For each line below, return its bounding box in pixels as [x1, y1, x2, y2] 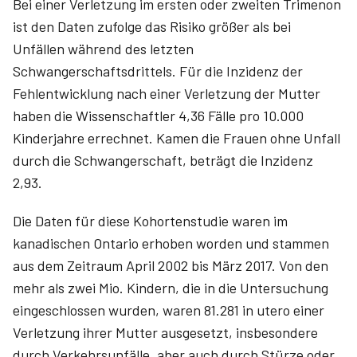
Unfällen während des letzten [13, 40, 194, 57]
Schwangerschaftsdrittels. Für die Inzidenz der [13, 62, 303, 80]
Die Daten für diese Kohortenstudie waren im [13, 212, 288, 229]
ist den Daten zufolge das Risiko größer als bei [13, 18, 291, 35]
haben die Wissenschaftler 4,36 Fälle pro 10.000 [13, 107, 304, 124]
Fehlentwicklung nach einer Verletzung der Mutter [13, 84, 320, 102]
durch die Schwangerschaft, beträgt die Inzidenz [13, 151, 313, 169]
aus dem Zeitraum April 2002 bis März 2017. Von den [13, 257, 328, 274]
